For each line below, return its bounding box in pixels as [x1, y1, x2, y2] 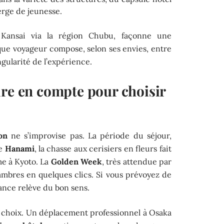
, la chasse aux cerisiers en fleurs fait [34, 143, 171, 153]
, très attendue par [102, 156, 171, 166]
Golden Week [50, 156, 102, 166]
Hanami [4, 143, 34, 153]
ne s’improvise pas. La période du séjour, [7, 130, 171, 140]
